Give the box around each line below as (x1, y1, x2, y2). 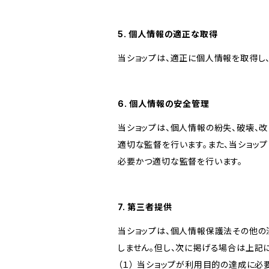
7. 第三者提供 (118, 201, 172, 212)
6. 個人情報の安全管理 (118, 98, 210, 109)
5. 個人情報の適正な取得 (118, 28, 218, 39)
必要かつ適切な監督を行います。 (118, 156, 243, 166)
